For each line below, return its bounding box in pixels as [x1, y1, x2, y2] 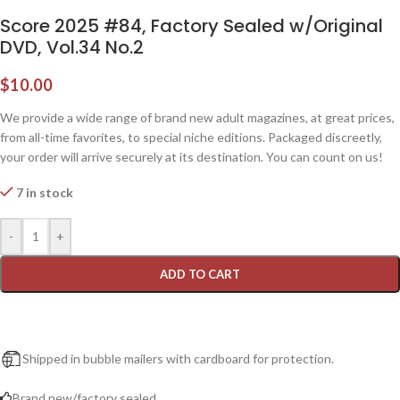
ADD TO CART [160, 266, 240, 281]
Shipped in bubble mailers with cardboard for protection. [22, 351, 334, 367]
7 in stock [16, 184, 74, 200]
